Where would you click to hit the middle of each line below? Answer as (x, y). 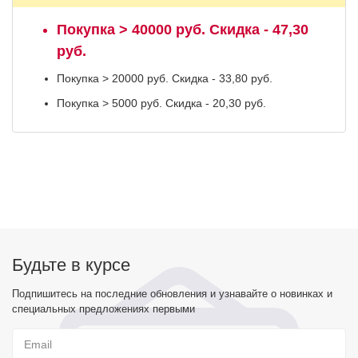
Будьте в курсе (71, 265)
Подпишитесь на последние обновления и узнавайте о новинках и (172, 294)
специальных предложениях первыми (103, 309)
